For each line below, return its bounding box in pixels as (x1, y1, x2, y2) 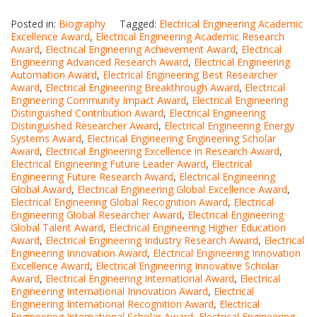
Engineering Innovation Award (11, 246, 147, 260)
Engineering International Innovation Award (11, 284, 208, 299)
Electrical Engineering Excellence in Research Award (45, 144, 279, 158)
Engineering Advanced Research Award (11, 55, 188, 69)
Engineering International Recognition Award (11, 297, 214, 311)
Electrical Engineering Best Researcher (103, 68, 277, 82)
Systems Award (11, 132, 81, 146)
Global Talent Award (11, 221, 103, 235)
